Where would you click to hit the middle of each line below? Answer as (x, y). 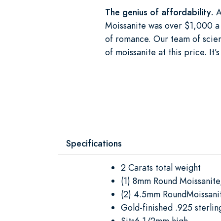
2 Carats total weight (161, 167)
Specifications (94, 143)
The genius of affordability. (161, 12)
